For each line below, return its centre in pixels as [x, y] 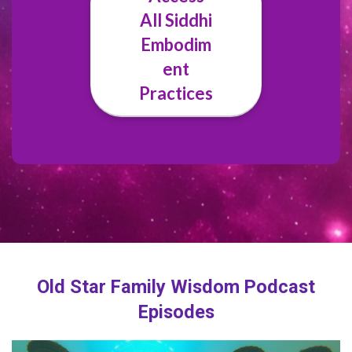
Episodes [176, 312]
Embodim [176, 44]
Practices [176, 93]
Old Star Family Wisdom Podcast [176, 286]
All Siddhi [176, 20]
